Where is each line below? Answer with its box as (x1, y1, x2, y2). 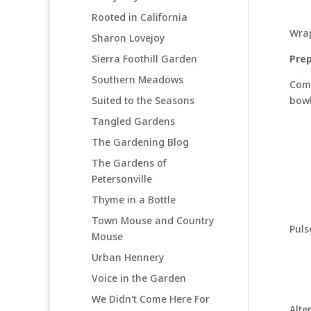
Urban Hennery (92, 250, 164, 264)
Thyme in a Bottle (92, 192, 176, 206)
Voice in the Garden (92, 271, 186, 285)
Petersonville (92, 171, 152, 185)
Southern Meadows (92, 72, 183, 86)
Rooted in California (92, 10, 187, 24)
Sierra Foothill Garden (92, 51, 197, 65)
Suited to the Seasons (92, 93, 194, 107)
